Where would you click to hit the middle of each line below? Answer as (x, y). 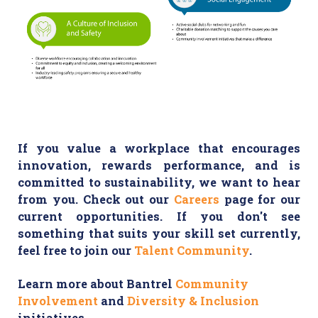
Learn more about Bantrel (97, 283)
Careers (196, 199)
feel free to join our (76, 251)
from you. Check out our (96, 199)
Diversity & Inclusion (193, 300)
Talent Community (192, 251)
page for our (259, 199)
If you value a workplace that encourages (159, 148)
